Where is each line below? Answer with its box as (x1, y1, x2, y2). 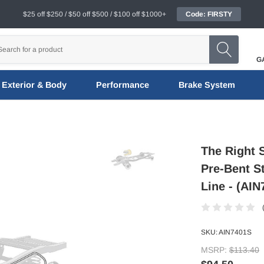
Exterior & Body (1, 80, 67, 90)
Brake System (178, 80, 235, 90)
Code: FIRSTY (186, 10, 232, 18)
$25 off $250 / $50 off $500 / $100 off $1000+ (23, 10, 166, 18)
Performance (95, 80, 149, 90)
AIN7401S (219, 227, 252, 236)
